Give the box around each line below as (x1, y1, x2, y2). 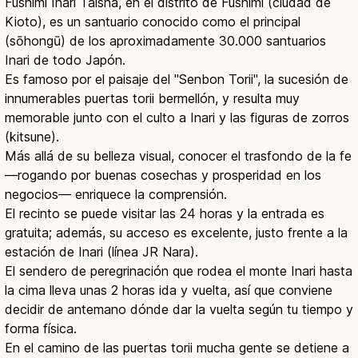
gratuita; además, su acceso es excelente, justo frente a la (5, 225, 348, 241)
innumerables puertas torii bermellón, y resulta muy (5, 90, 300, 107)
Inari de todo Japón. (5, 52, 125, 69)
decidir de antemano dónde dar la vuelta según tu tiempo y (5, 301, 353, 318)
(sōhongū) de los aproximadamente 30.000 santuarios (5, 33, 326, 50)
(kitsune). (5, 129, 59, 145)
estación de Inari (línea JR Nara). (5, 244, 198, 261)
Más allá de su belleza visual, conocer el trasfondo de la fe (5, 148, 352, 165)
